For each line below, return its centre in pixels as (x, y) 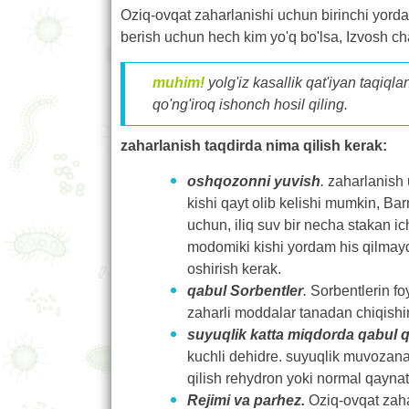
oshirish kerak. (234, 268)
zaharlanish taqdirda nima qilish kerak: (254, 145)
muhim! (178, 82)
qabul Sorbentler (245, 290)
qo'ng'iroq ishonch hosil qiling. (250, 104)
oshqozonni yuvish (254, 181)
